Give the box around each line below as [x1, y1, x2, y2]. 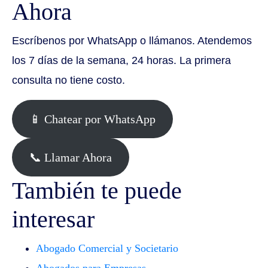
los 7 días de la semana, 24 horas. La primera [12, 54, 231, 67]
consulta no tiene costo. [12, 74, 125, 87]
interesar [12, 206, 95, 233]
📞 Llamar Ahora [29, 150, 112, 164]
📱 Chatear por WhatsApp [29, 112, 156, 126]
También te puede [12, 177, 182, 205]
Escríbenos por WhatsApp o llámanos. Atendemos [12, 35, 252, 47]
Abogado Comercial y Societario [36, 242, 178, 255]
